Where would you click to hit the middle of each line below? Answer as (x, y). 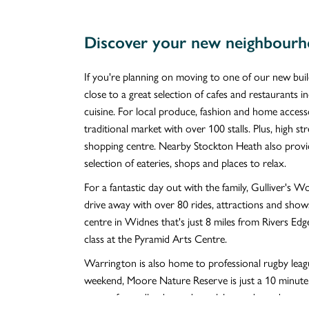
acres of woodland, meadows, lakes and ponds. (187, 297)
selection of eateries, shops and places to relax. (185, 162)
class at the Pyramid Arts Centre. (156, 238)
